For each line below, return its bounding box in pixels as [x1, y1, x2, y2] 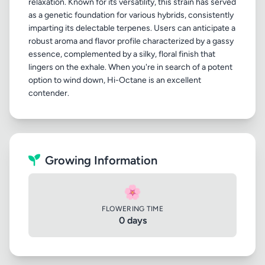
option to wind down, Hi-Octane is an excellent [28, 75, 201, 85]
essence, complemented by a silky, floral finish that [28, 49, 215, 59]
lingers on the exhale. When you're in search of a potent [28, 62, 232, 72]
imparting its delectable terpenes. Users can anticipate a [28, 23, 235, 33]
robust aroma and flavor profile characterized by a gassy [28, 36, 234, 46]
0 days [118, 215, 147, 226]
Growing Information [45, 153, 157, 167]
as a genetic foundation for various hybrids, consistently [28, 10, 234, 20]
